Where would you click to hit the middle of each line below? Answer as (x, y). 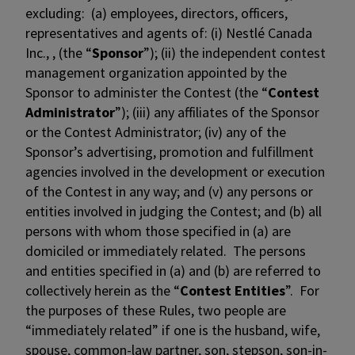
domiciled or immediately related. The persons (166, 251)
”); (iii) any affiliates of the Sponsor (217, 112)
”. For (302, 290)
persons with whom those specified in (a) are (158, 231)
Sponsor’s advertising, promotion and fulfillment (170, 152)
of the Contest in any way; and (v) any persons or (169, 191)
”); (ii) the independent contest (235, 53)
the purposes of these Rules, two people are (156, 310)
